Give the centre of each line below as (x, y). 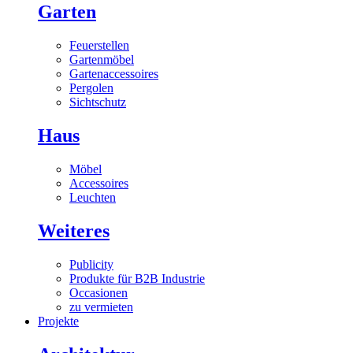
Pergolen (91, 88)
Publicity (91, 264)
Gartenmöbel (102, 60)
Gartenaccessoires (114, 74)
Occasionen (98, 292)
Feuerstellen (99, 46)
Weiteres (74, 230)
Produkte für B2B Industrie (137, 278)
